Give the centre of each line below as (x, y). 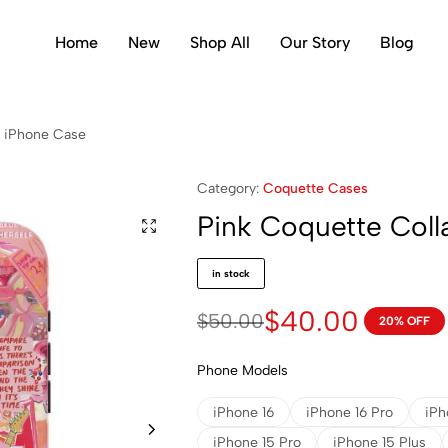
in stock (231, 274)
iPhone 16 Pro (349, 412)
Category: (230, 189)
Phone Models (242, 371)
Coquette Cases (315, 189)
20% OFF (404, 321)
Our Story (314, 42)
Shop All (219, 42)
